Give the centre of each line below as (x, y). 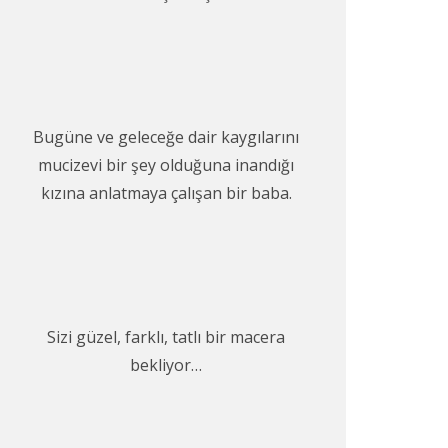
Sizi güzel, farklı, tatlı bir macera (166, 336)
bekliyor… (166, 364)
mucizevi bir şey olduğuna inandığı (166, 164)
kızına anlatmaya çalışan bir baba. (166, 192)
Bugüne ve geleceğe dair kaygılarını (166, 136)
